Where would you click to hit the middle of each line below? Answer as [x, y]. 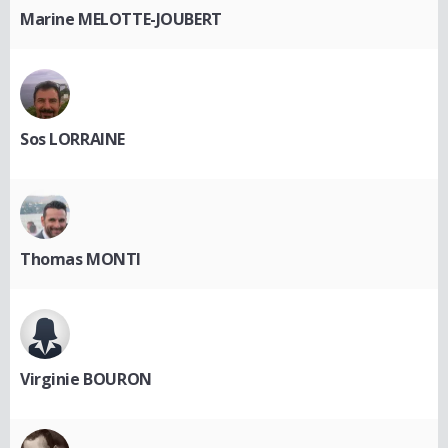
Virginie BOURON [86, 378]
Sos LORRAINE [72, 138]
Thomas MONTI [80, 258]
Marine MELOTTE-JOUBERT [121, 18]
